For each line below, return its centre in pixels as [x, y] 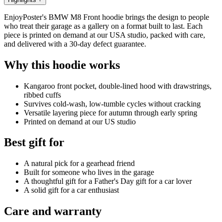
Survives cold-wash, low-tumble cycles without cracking [112, 104]
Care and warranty [53, 211]
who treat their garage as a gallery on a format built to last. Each [103, 26]
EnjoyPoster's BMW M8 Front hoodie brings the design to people [107, 17]
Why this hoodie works [62, 65]
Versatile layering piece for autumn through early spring [111, 112]
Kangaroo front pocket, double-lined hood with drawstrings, [118, 86]
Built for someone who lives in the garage [89, 172]
